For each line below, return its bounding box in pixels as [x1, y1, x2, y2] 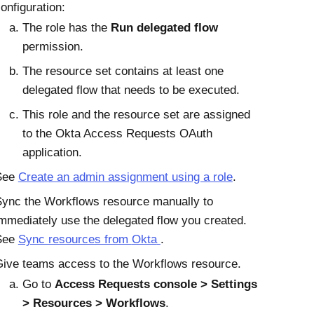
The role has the [22, 21, 111, 34]
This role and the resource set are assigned [22, 108, 250, 121]
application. [22, 146, 82, 159]
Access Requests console [54, 278, 197, 291]
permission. [22, 40, 83, 53]
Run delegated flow [110, 21, 218, 34]
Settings [210, 278, 257, 291]
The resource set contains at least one [22, 64, 224, 78]
